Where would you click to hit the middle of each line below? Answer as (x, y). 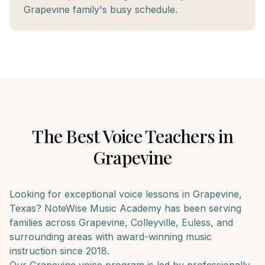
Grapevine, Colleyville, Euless (145, 222)
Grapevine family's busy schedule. (101, 9)
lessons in (168, 194)
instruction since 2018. (59, 251)
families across (44, 222)
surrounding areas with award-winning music (111, 237)
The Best (67, 136)
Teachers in (187, 136)
